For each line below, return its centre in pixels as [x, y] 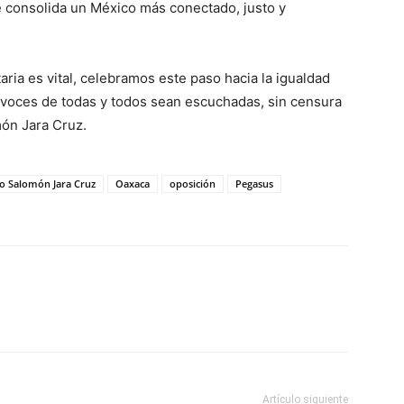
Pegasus [254, 184]
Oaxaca [133, 184]
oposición [193, 184]
